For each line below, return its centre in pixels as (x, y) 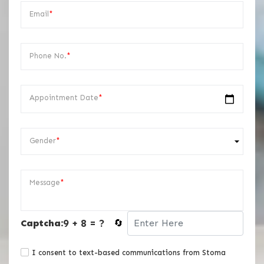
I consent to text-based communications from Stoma (129, 253)
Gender (43, 141)
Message (45, 183)
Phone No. (48, 56)
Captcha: (42, 223)
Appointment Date (64, 98)
